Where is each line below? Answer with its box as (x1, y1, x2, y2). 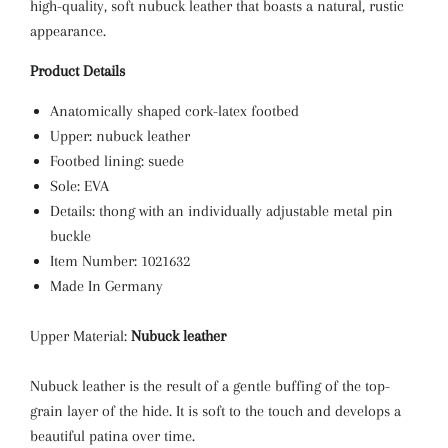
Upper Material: (30, 327, 131, 345)
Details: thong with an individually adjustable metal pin (50, 202, 393, 220)
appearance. (30, 22, 106, 40)
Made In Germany (50, 277, 163, 295)
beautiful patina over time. (30, 427, 195, 445)
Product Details (30, 62, 125, 80)
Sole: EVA (50, 177, 109, 195)
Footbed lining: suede (50, 152, 184, 170)
